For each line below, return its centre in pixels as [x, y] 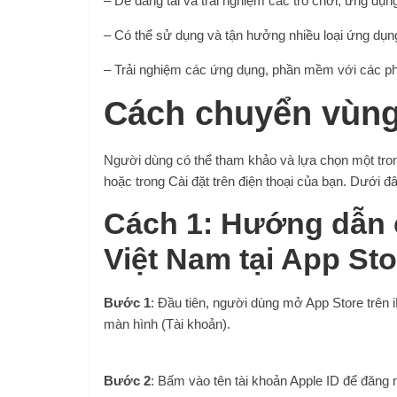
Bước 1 [127, 303]
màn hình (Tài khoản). [167, 324]
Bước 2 [127, 381]
